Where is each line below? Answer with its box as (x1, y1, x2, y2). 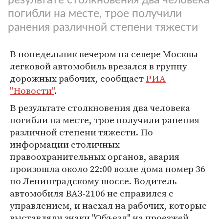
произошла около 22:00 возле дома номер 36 (10, 162, 205, 175)
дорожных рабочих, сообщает (10, 72, 146, 85)
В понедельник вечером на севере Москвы (10, 47, 198, 60)
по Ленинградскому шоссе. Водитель (10, 175, 176, 187)
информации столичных (10, 138, 120, 151)
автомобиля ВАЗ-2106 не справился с (10, 187, 174, 199)
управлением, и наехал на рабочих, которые (10, 199, 207, 212)
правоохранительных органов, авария (10, 150, 179, 163)
